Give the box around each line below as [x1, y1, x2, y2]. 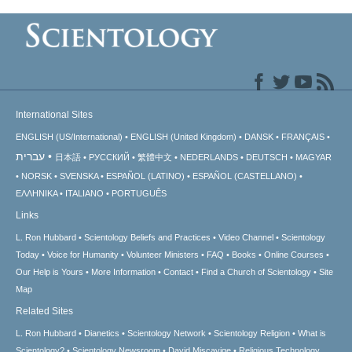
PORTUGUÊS [112, 189, 167, 199]
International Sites [16, 109, 93, 121]
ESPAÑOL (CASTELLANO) [192, 171, 297, 181]
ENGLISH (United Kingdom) [130, 132, 236, 142]
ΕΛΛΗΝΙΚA [16, 189, 57, 199]
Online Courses [264, 250, 324, 260]
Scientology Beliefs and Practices [84, 233, 211, 243]
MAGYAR [295, 152, 332, 163]
